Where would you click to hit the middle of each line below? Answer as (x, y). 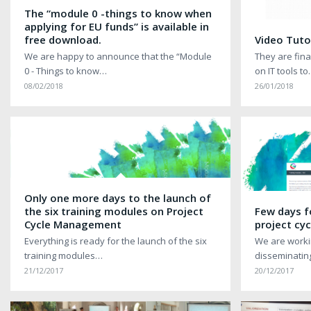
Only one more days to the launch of (118, 198)
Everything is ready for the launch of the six (116, 241)
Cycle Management (73, 225)
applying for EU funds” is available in (117, 27)
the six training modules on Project (114, 211)
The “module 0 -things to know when (118, 14)
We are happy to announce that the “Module (118, 57)
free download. (63, 40)
